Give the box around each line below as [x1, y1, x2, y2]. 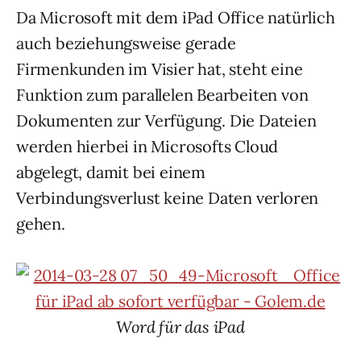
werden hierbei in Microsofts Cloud [16, 136, 279, 156]
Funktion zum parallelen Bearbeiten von [16, 85, 309, 105]
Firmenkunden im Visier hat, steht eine [16, 59, 303, 79]
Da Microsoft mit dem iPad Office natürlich [16, 7, 335, 27]
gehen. [16, 214, 65, 234]
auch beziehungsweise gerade [16, 33, 236, 53]
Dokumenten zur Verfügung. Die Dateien [16, 110, 317, 131]
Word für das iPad [116, 317, 245, 337]
